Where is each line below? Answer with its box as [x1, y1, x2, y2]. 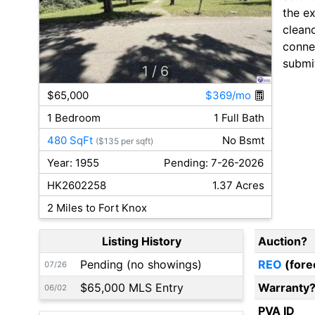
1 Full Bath [213, 111, 264, 125]
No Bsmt [221, 134, 264, 148]
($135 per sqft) [95, 136, 153, 147]
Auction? [257, 234, 307, 249]
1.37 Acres [212, 179, 264, 193]
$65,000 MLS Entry [80, 281, 184, 295]
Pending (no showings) [80, 257, 202, 272]
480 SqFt [46, 134, 93, 148]
